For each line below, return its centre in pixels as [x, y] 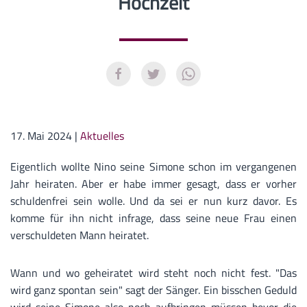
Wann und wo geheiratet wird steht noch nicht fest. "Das [153, 273]
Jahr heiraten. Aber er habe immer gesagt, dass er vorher [153, 184]
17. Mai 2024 [41, 136]
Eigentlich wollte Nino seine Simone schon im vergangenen [153, 167]
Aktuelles [102, 136]
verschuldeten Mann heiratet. [81, 235]
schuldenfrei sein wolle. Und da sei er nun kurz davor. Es [153, 201]
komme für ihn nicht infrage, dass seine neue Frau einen [153, 218]
